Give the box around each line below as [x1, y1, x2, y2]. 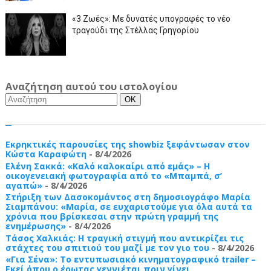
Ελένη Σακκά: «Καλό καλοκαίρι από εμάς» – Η [5, 160, 210, 172]
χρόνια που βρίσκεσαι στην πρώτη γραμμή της [5, 211, 218, 222]
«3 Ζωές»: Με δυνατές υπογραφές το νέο [71, 14, 230, 24]
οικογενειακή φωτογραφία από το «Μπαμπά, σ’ [5, 169, 222, 181]
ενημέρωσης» [5, 220, 66, 232]
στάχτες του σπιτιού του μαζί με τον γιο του [5, 241, 209, 253]
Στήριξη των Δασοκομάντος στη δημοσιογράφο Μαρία [5, 191, 250, 203]
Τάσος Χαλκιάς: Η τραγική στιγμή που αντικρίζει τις [5, 232, 244, 244]
